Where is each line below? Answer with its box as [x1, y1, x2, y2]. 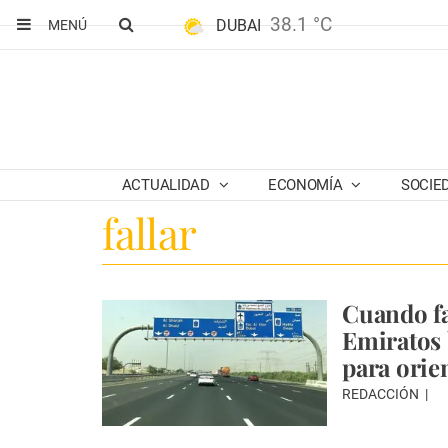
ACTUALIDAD [121, 176, 214, 194]
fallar [102, 205, 196, 261]
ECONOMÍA [267, 176, 347, 194]
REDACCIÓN [342, 386, 422, 402]
